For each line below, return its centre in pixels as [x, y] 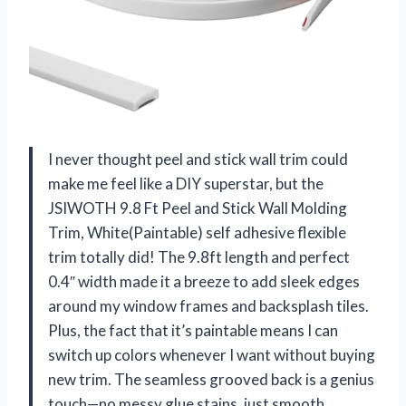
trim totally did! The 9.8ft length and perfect [199, 256]
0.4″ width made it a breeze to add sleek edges [204, 281]
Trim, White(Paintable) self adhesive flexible [197, 232]
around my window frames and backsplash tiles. [208, 305]
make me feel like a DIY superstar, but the [186, 183]
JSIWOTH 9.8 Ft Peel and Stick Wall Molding [198, 208]
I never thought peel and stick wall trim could [198, 159]
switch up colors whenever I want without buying [212, 354]
